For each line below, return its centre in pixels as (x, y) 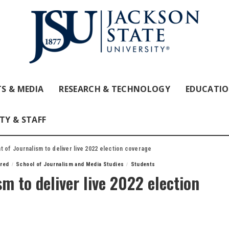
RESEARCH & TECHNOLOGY (115, 89)
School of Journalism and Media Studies (70, 164)
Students (143, 164)
